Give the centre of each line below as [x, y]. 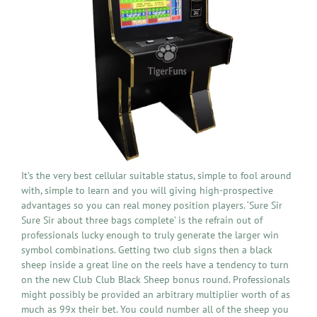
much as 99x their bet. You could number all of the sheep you [155, 309]
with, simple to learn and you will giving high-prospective [147, 190]
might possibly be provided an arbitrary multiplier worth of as [156, 294]
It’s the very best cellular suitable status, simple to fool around [156, 175]
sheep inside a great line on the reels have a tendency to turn [155, 264]
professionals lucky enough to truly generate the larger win [150, 235]
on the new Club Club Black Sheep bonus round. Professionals [156, 279]
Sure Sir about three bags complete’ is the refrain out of [142, 220]
